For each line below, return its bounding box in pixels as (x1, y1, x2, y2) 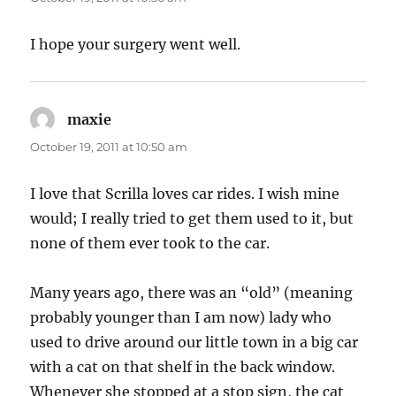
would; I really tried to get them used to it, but (30, 209, 354, 228)
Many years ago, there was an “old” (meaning (30, 284, 354, 302)
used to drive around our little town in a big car (30, 333, 359, 352)
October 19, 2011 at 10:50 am (30, 140, 188, 155)
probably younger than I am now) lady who (30, 308, 332, 327)
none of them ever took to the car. (30, 234, 270, 253)
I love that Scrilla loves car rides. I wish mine (30, 185, 340, 203)
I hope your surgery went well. (30, 35, 241, 54)
